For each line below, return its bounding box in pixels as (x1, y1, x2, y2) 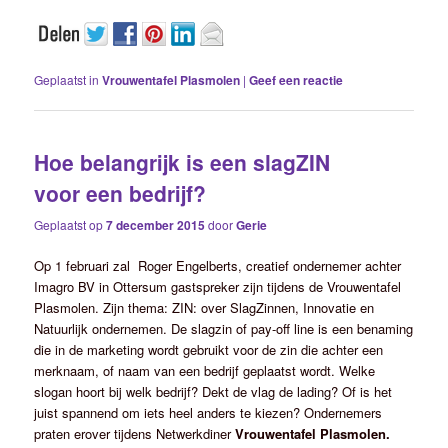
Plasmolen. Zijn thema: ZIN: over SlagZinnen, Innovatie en (34, 297, 375, 317)
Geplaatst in (34, 70, 100, 88)
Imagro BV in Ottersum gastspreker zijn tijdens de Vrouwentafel (34, 276, 402, 296)
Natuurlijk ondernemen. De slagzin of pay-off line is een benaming (34, 318, 414, 338)
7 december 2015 (106, 215, 206, 234)
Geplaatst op (34, 215, 107, 233)
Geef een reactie (249, 70, 344, 89)
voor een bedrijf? (34, 178, 207, 209)
